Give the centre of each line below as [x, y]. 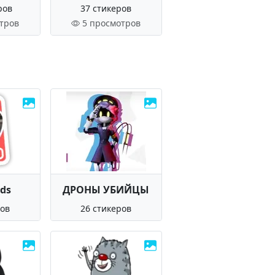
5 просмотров [112, 23]
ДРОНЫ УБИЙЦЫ [106, 190]
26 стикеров [106, 208]
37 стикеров [106, 8]
